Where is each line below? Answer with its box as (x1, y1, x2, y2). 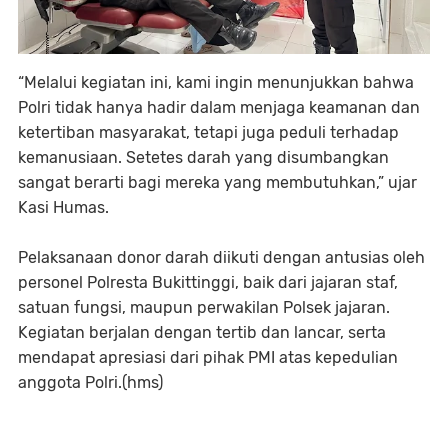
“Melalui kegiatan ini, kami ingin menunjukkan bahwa (18, 72, 414, 92)
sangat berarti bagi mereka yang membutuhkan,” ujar (18, 172, 417, 192)
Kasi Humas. (18, 197, 109, 217)
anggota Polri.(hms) (18, 372, 163, 392)
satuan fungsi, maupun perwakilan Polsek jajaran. (18, 297, 390, 317)
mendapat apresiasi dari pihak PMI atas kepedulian (18, 347, 398, 367)
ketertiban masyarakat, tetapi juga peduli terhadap (18, 122, 399, 142)
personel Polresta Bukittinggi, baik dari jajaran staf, (18, 272, 398, 292)
